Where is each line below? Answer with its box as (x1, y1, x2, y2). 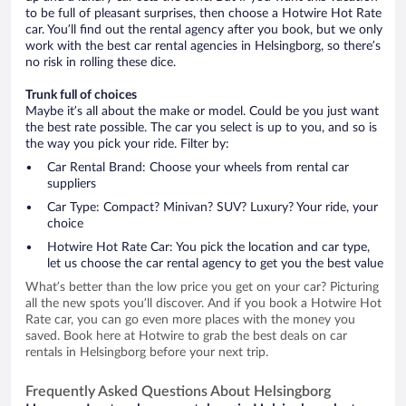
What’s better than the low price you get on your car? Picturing (25, 280, 379, 294)
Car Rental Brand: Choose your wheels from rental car (47, 160, 349, 174)
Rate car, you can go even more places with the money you (25, 313, 355, 326)
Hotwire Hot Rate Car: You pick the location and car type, (47, 240, 370, 254)
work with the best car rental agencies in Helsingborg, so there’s (25, 39, 381, 53)
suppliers (47, 177, 96, 190)
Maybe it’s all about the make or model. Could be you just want (25, 104, 379, 118)
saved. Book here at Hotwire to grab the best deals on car (25, 329, 347, 343)
